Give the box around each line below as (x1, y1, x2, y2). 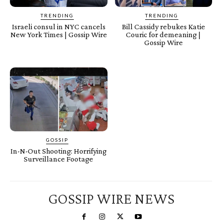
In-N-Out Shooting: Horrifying (10, 147, 107, 156)
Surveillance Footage (24, 155, 94, 164)
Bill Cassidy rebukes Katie (121, 22, 205, 31)
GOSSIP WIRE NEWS (48, 190, 174, 207)
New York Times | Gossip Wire (10, 30, 107, 39)
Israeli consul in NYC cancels (11, 22, 106, 31)
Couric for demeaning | (126, 30, 201, 39)
